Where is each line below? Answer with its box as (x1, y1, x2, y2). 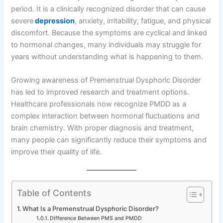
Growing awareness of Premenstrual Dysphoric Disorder (11, 76, 201, 85)
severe (11, 16, 34, 25)
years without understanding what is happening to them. (11, 52, 204, 61)
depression (33, 16, 75, 25)
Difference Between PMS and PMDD (50, 215, 142, 222)
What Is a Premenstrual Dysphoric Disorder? (22, 204, 159, 213)
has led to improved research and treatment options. (11, 88, 190, 97)
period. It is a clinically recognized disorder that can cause (11, 4, 206, 13)
